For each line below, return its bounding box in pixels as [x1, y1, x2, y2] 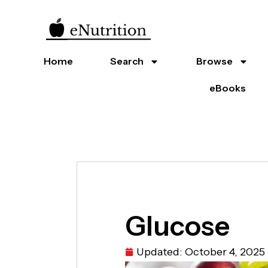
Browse [196, 55, 233, 67]
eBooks [209, 82, 246, 94]
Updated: [136, 245, 182, 258]
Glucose [124, 209, 230, 242]
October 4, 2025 [184, 245, 265, 258]
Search [110, 55, 144, 67]
